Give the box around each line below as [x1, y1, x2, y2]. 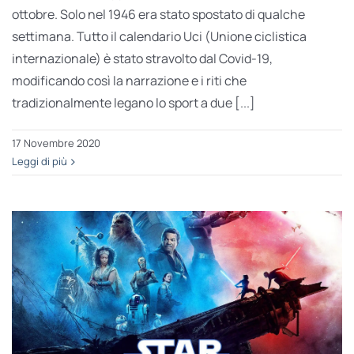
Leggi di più [11, 154, 67, 169]
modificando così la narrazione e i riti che [11, 72, 247, 90]
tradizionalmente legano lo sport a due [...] [11, 94, 255, 112]
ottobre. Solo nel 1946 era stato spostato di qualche [11, 6, 305, 24]
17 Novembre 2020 [11, 136, 100, 151]
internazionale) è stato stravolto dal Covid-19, [11, 50, 273, 68]
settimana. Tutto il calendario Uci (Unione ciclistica [11, 28, 307, 46]
